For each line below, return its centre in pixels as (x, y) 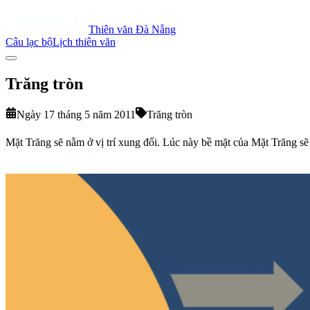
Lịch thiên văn (84, 42)
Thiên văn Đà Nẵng (132, 29)
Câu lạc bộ (29, 42)
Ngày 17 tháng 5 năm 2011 (76, 114)
